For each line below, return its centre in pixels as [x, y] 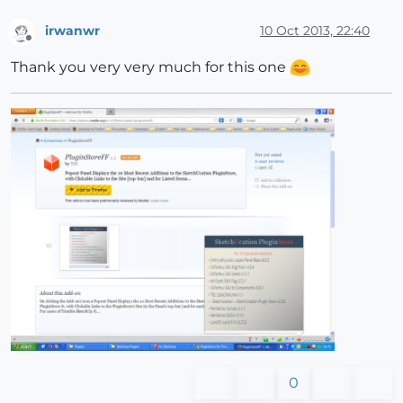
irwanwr [72, 30]
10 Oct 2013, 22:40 [315, 30]
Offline [45, 45]
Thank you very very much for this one [150, 67]
